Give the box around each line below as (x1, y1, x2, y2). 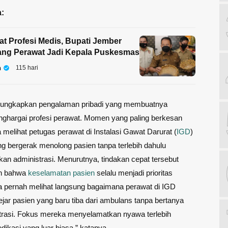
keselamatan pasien (28, 168, 95, 177)
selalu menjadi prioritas (95, 168, 173, 177)
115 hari (16, 64, 38, 71)
